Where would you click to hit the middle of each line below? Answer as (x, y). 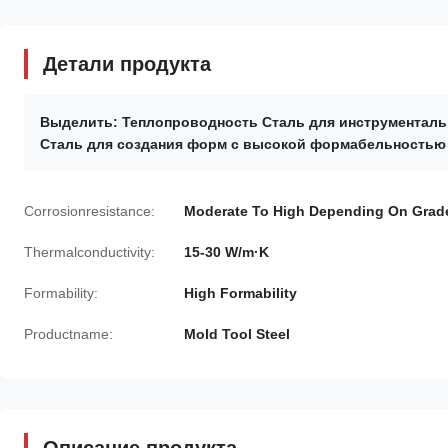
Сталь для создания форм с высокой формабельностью (243, 144)
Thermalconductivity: (89, 252)
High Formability (240, 293)
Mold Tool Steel (237, 334)
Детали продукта (127, 64)
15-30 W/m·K (226, 252)
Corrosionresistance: (89, 211)
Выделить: (79, 122)
